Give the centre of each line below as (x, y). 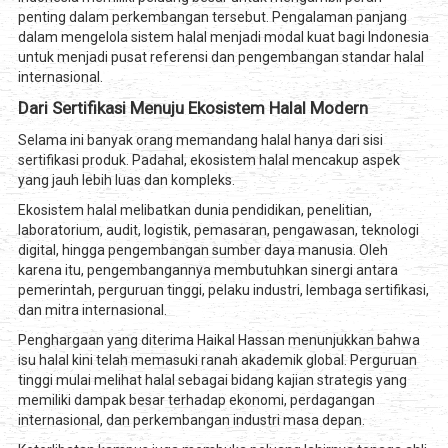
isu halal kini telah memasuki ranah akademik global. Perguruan (217, 360)
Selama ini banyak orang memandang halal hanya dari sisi (200, 140)
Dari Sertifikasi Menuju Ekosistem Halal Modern (192, 108)
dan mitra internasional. (92, 310)
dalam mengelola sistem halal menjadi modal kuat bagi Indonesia (223, 37)
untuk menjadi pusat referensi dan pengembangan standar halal (220, 57)
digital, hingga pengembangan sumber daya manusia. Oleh (202, 250)
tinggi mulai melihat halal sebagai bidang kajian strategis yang (212, 380)
